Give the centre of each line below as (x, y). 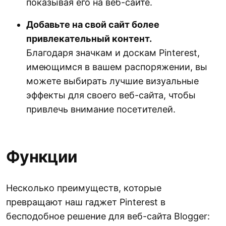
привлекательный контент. (89, 39)
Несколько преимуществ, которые (84, 188)
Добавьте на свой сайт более (93, 25)
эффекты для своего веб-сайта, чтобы (111, 95)
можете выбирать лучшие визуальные (112, 81)
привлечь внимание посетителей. (101, 109)
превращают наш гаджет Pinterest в (86, 202)
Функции (42, 157)
